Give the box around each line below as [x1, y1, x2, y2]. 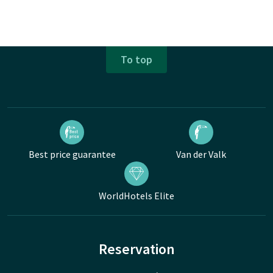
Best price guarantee [28, 147, 116, 160]
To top [121, 52, 152, 67]
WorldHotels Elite [99, 189, 174, 202]
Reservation [98, 239, 175, 258]
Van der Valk [176, 147, 226, 160]
